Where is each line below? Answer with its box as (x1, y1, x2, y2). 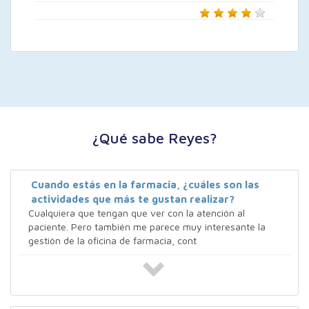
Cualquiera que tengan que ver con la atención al (28, 207, 245, 219)
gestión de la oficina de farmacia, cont (28, 235, 197, 247)
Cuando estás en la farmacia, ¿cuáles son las (31, 179, 259, 191)
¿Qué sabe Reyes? (92, 129, 217, 148)
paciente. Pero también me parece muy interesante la (28, 221, 266, 233)
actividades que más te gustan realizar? (31, 193, 235, 206)
